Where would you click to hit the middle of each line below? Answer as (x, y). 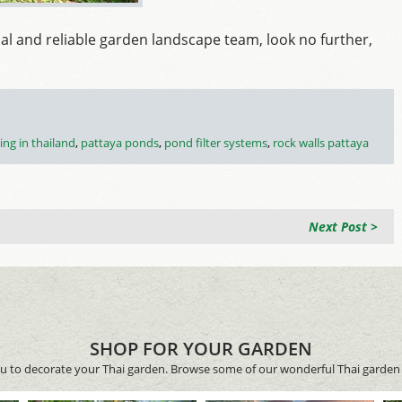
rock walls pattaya (321, 143)
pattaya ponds (120, 143)
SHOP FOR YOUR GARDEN (201, 349)
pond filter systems (216, 143)
